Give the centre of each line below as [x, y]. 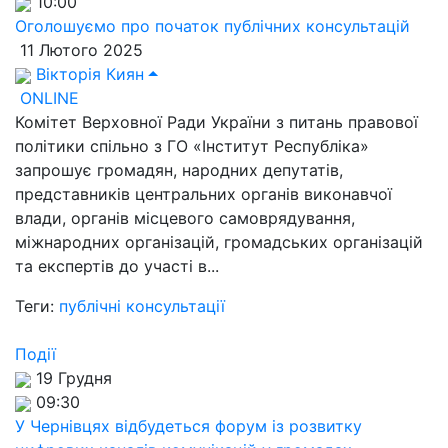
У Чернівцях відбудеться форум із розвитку [188, 426]
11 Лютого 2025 [79, 50]
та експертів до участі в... [117, 266]
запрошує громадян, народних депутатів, [179, 170]
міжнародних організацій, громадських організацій [219, 242]
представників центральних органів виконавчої [203, 194]
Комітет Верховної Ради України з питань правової [216, 122]
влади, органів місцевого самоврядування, [185, 218]
